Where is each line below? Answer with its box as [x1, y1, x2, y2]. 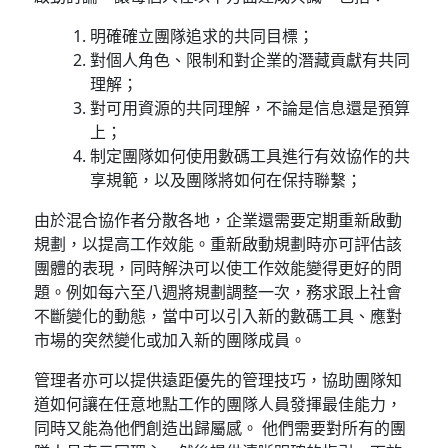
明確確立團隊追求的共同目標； [90, 24, 315, 47]
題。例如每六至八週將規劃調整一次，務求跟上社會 [34, 280, 403, 303]
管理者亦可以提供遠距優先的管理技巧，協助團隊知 [34, 368, 403, 391]
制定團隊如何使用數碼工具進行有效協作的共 [90, 144, 411, 167]
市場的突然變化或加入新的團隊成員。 [34, 328, 307, 351]
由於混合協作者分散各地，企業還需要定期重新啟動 [34, 208, 403, 231]
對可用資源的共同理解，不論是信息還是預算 [90, 96, 411, 119]
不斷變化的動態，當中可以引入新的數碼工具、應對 [34, 304, 403, 327]
